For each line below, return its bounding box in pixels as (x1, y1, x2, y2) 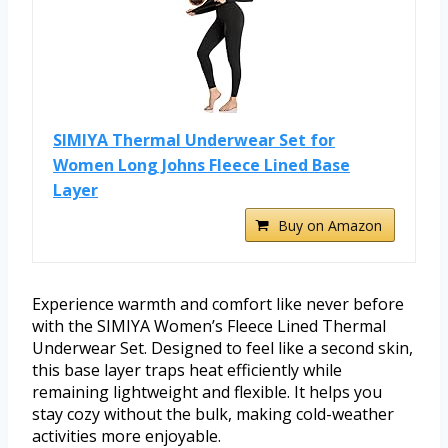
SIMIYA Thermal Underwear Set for (53, 129, 335, 152)
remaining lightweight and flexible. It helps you (32, 381, 382, 404)
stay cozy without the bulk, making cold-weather (32, 403, 394, 426)
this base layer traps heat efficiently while (32, 359, 342, 382)
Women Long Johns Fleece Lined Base (53, 154, 350, 177)
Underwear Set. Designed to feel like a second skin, (32, 337, 413, 360)
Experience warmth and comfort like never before (32, 293, 404, 316)
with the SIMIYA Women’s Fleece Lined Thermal (32, 315, 386, 338)
